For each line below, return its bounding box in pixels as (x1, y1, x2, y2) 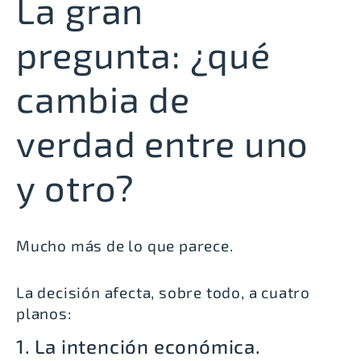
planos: (16, 303, 72, 322)
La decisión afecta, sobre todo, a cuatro (16, 282, 310, 301)
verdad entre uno (16, 120, 309, 164)
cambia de (16, 76, 191, 120)
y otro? (16, 164, 135, 209)
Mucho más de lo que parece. (16, 235, 234, 255)
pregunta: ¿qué (16, 31, 271, 76)
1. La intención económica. (16, 334, 261, 358)
